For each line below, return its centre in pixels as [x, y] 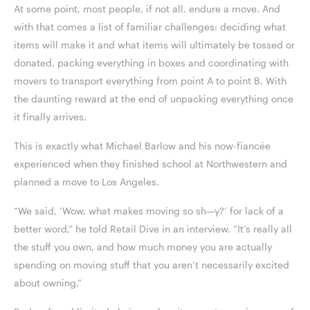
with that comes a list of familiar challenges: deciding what [150, 27]
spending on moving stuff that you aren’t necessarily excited [152, 265]
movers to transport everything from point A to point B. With [150, 81]
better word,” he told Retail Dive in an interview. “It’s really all [153, 229]
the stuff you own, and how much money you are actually [143, 247]
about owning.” [49, 283]
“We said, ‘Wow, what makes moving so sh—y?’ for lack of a [149, 211]
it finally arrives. [52, 117]
